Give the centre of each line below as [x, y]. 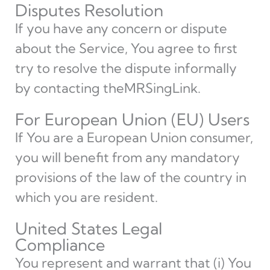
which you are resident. [86, 197]
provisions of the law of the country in [130, 177]
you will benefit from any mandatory [127, 157]
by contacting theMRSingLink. [108, 88]
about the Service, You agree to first [126, 48]
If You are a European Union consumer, [134, 137]
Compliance [60, 245]
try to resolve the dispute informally [126, 68]
